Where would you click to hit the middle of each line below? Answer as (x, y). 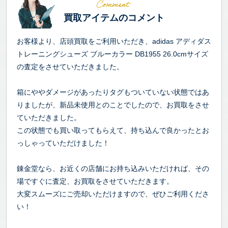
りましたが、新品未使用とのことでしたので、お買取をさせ (113, 105)
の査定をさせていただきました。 (70, 66)
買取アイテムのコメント (114, 18)
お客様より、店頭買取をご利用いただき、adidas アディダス (114, 41)
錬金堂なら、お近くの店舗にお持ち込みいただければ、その (113, 168)
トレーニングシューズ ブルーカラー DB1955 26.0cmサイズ (112, 54)
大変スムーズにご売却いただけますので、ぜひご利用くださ (113, 194)
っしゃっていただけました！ (63, 143)
